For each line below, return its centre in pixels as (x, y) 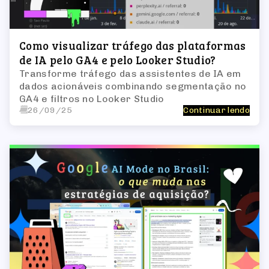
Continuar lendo (216, 110)
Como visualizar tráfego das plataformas (133, 45)
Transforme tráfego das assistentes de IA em (130, 73)
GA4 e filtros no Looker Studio (92, 98)
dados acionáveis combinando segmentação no (133, 86)
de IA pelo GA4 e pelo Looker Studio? (118, 59)
